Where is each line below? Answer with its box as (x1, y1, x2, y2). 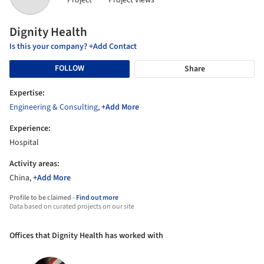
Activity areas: (9, 157, 60, 170)
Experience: (9, 122, 51, 134)
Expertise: (9, 87, 45, 99)
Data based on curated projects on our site (9, 201, 134, 212)
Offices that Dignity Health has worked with (9, 229, 163, 242)
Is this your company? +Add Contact (9, 40, 137, 52)
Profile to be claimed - (9, 192, 76, 203)
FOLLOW (55, 62, 84, 75)
